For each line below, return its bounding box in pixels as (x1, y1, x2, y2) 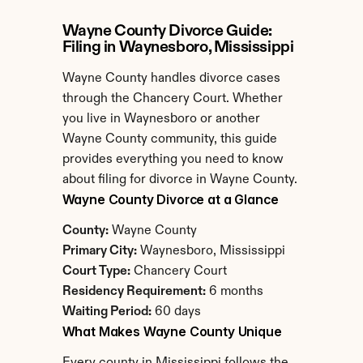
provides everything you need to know (62, 153, 284, 166)
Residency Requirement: (62, 285, 206, 298)
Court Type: (62, 265, 130, 278)
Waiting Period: (62, 305, 152, 318)
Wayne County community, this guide (62, 133, 277, 146)
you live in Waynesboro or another (62, 113, 260, 126)
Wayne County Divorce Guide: (62, 23, 272, 40)
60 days (151, 305, 201, 318)
